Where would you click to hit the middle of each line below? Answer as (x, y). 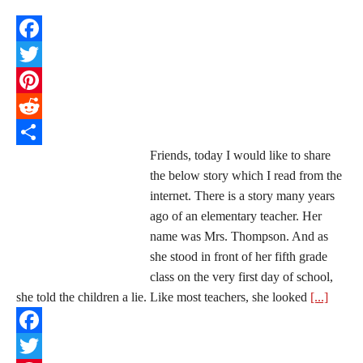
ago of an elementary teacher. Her (236, 216)
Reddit (33, 132)
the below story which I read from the (246, 175)
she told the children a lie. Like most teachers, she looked (163, 297)
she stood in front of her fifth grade (239, 256)
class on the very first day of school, (241, 277)
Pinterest (38, 106)
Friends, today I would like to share (240, 155)
